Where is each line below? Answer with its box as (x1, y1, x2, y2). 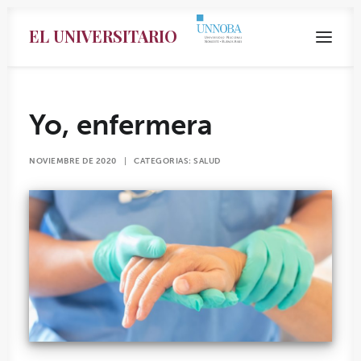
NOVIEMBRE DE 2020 (29, 156, 117, 166)
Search (146, 291, 215, 317)
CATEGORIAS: (134, 156, 193, 166)
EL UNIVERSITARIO (29, 25, 177, 47)
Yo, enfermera (29, 108, 213, 142)
